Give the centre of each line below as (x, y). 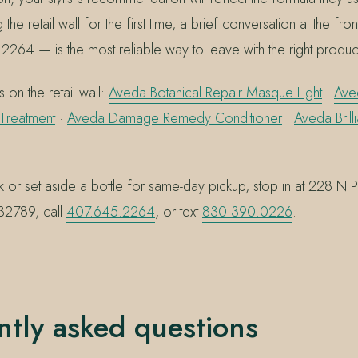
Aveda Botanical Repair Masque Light (215, 92)
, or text (179, 212)
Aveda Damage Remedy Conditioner (175, 118)
